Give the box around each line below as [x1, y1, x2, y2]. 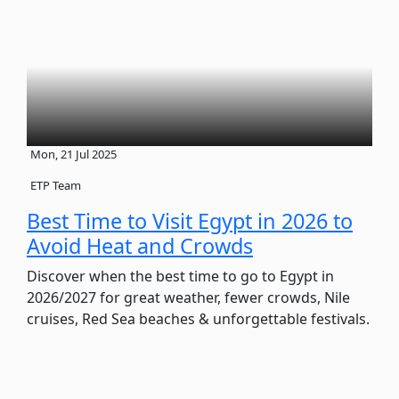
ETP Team [30, 176, 81, 193]
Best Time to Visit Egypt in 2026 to [27, 206, 353, 235]
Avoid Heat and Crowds [27, 231, 253, 260]
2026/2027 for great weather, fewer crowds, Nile [27, 287, 350, 307]
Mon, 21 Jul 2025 [30, 145, 117, 162]
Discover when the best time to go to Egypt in [27, 265, 334, 286]
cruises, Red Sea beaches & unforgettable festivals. [27, 308, 370, 329]
